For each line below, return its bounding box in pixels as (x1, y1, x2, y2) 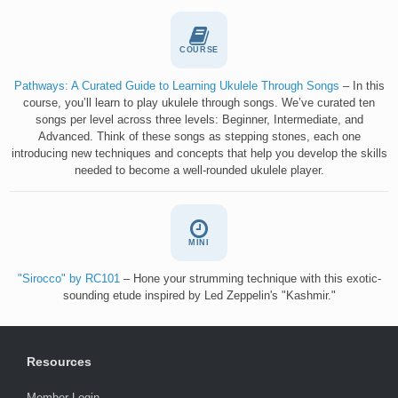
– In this (338, 78, 385, 92)
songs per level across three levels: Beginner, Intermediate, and (35, 112, 363, 126)
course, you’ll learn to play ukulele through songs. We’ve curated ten (23, 95, 375, 109)
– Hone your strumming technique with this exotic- (119, 271, 381, 285)
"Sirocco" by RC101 (17, 271, 120, 285)
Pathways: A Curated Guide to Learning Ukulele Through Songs (13, 78, 339, 92)
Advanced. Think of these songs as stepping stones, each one (37, 129, 361, 143)
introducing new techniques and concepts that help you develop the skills (11, 146, 387, 160)
